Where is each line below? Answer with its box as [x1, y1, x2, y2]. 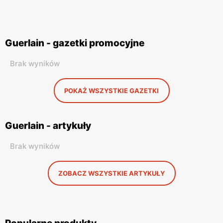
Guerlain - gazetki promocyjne [5, 37, 144, 49]
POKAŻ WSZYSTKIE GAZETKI [64, 87, 159, 95]
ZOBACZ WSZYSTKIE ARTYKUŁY [58, 169, 165, 177]
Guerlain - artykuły [5, 120, 91, 131]
